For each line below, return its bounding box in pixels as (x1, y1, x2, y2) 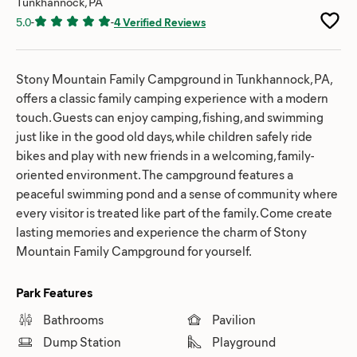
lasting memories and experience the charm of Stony (16, 222, 307, 240)
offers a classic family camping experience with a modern (16, 88, 328, 106)
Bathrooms (43, 310, 104, 328)
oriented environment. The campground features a (16, 165, 293, 182)
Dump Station (43, 332, 121, 350)
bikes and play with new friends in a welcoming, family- (16, 146, 314, 163)
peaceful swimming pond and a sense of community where (16, 184, 338, 202)
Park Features (16, 283, 92, 300)
